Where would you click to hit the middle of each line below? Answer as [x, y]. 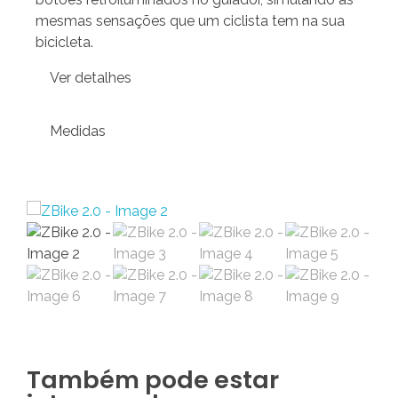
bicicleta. [64, 42]
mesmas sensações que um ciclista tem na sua [190, 20]
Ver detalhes [91, 77]
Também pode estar [153, 379]
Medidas [78, 131]
